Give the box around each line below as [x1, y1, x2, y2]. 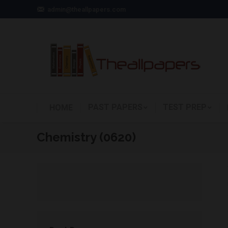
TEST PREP [163, 102, 207, 112]
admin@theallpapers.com [47, 5, 126, 13]
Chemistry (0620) [37, 130, 136, 145]
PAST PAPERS [88, 102, 142, 112]
